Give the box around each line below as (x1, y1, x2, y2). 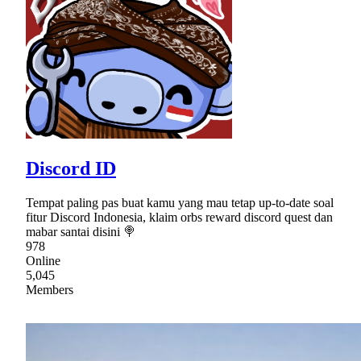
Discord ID (26, 157, 116, 179)
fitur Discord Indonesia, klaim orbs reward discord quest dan (26, 210, 333, 224)
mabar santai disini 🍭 (26, 224, 136, 239)
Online (26, 253, 60, 268)
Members (26, 282, 73, 297)
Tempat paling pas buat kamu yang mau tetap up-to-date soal (26, 195, 334, 210)
